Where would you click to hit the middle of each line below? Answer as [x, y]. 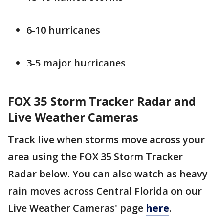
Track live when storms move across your [106, 139]
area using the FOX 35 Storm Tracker [95, 156]
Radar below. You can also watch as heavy [108, 174]
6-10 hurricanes [63, 30]
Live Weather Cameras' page [77, 208]
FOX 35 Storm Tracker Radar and [102, 101]
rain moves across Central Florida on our [105, 191]
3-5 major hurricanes [76, 63]
